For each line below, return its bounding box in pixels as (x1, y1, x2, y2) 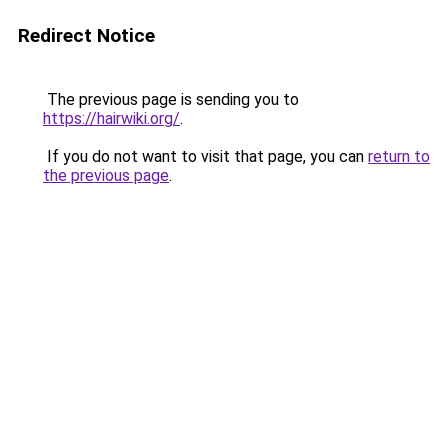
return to (368, 147, 430, 166)
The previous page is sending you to (43, 90, 299, 109)
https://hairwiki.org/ (43, 109, 180, 128)
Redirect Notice (18, 24, 155, 47)
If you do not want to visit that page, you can (43, 147, 368, 166)
